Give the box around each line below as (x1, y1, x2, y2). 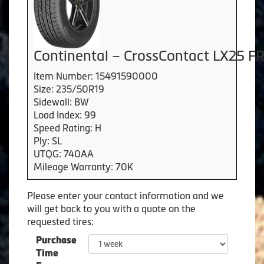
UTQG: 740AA (34, 148, 94, 159)
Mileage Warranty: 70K (34, 161, 133, 172)
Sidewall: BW (34, 96, 89, 107)
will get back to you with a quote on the (27, 203, 196, 214)
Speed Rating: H (34, 122, 101, 133)
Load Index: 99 (34, 109, 96, 120)
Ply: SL (34, 135, 62, 146)
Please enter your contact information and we (27, 190, 224, 201)
